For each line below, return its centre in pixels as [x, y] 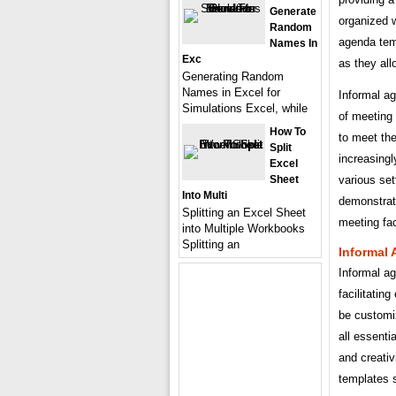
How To [288, 131]
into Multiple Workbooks [244, 228]
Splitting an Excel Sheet [244, 212]
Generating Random [233, 76]
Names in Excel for [231, 92]
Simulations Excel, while [245, 108]
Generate [293, 11]
